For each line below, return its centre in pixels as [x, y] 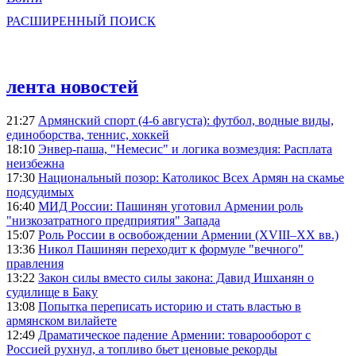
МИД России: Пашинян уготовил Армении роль [170, 207]
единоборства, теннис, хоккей [88, 135]
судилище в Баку [52, 292]
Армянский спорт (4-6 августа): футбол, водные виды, [186, 121]
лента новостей [72, 87]
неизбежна [35, 164]
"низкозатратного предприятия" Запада [113, 221]
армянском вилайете [62, 321]
